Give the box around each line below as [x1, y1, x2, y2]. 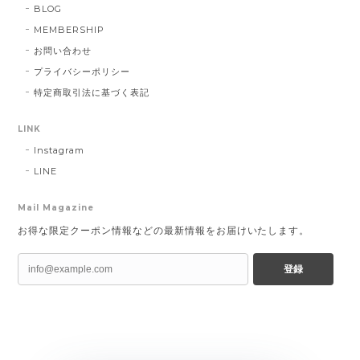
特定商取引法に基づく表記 [34, 86, 149, 98]
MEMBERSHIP [34, 23, 104, 35]
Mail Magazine [18, 202, 94, 213]
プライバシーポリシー [34, 65, 130, 77]
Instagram [34, 144, 85, 156]
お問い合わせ [34, 44, 92, 56]
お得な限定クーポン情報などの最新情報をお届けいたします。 [18, 224, 310, 236]
